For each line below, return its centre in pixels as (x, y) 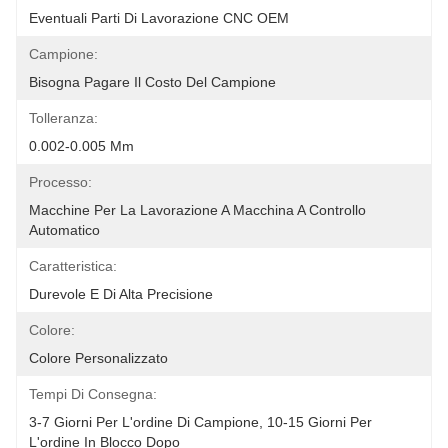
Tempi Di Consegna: (93, 394)
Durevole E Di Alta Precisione (121, 294)
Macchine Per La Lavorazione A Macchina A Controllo (197, 210)
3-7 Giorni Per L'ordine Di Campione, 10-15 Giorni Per (200, 422)
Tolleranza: (63, 118)
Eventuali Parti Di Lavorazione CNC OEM (159, 18)
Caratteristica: (73, 266)
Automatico (64, 230)
